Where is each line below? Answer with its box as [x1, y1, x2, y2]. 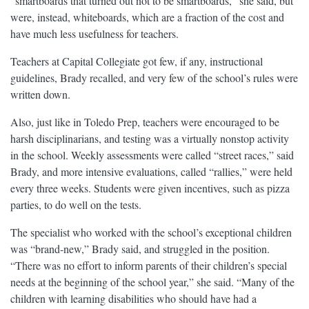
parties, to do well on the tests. [10, 197, 141, 212]
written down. [10, 87, 70, 102]
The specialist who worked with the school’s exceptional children [10, 225, 292, 240]
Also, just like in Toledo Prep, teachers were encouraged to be [10, 114, 279, 130]
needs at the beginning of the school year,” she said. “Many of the [10, 275, 295, 290]
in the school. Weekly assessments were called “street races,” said [10, 148, 294, 163]
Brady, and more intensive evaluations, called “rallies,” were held [10, 164, 292, 179]
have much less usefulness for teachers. [10, 26, 179, 41]
